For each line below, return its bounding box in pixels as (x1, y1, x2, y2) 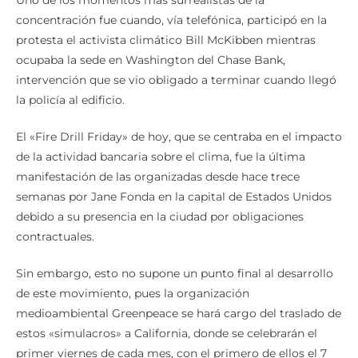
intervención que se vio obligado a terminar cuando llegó (16, 73, 336, 88)
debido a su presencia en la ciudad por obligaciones (16, 209, 304, 225)
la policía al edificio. (16, 93, 125, 108)
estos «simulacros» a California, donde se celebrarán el (16, 326, 317, 341)
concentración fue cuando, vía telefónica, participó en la (16, 13, 327, 28)
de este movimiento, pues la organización (16, 286, 249, 301)
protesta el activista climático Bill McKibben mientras (16, 33, 316, 48)
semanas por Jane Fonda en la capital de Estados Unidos (16, 189, 332, 205)
